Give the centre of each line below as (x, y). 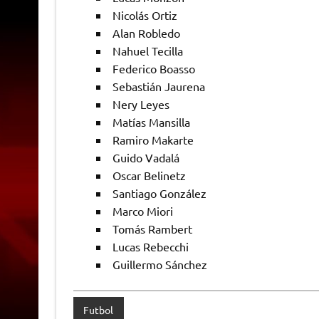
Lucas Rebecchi (150, 246)
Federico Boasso (153, 68)
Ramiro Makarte (153, 139)
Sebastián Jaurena (158, 86)
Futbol (99, 309)
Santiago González (159, 193)
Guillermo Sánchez (159, 264)
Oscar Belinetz (149, 175)
